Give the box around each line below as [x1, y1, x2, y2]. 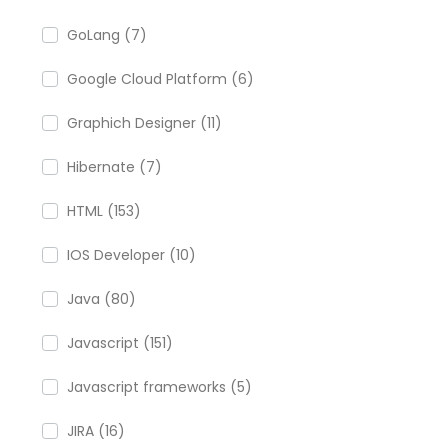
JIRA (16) [67, 421, 125, 441]
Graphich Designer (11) [67, 113, 222, 133]
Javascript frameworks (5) [67, 377, 252, 397]
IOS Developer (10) [67, 245, 196, 265]
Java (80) [67, 289, 136, 309]
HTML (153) [67, 201, 141, 221]
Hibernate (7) [67, 157, 162, 177]
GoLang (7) [67, 25, 147, 45]
